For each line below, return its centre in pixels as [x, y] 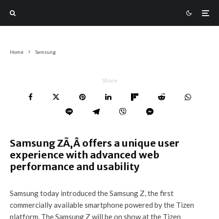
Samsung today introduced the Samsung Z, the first [92, 193]
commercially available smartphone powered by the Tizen [102, 205]
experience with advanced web [85, 155]
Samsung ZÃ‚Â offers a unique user [95, 143]
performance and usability [75, 166]
